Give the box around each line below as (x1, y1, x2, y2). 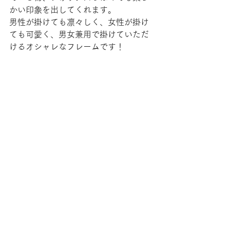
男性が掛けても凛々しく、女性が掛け (9, 18, 149, 26)
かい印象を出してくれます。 (9, 6, 116, 14)
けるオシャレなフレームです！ (9, 43, 124, 51)
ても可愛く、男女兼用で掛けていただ (9, 30, 149, 39)
